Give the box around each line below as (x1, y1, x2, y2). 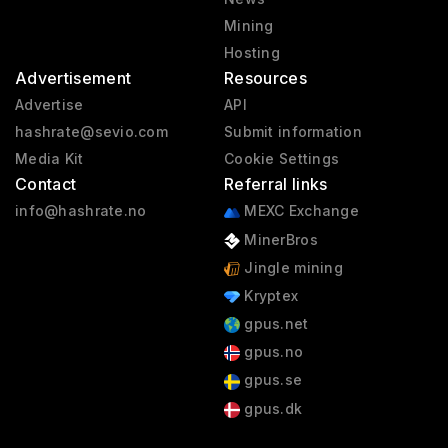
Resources (223, 68, 307, 89)
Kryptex (239, 286, 299, 304)
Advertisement (15, 68, 132, 89)
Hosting (223, 44, 280, 62)
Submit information (223, 123, 363, 141)
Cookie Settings (223, 150, 340, 168)
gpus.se (239, 371, 303, 389)
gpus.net (239, 315, 309, 333)
